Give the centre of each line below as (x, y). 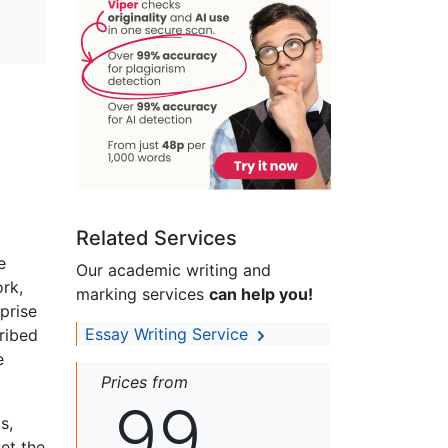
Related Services (156, 238)
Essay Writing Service (169, 334)
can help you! (261, 294)
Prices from (144, 382)
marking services (142, 294)
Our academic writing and (173, 270)
